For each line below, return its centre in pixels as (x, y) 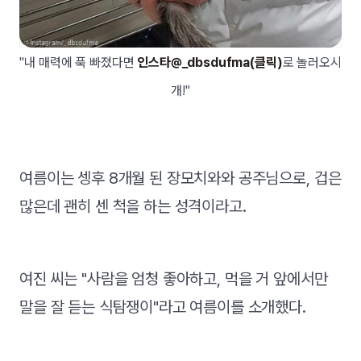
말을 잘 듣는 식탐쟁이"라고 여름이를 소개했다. (163, 307)
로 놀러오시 (312, 62)
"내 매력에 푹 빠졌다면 (79, 62)
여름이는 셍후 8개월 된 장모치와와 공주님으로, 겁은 (180, 178)
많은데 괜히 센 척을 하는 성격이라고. (133, 206)
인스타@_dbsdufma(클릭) (210, 62)
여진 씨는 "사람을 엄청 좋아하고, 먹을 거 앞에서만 (174, 278)
